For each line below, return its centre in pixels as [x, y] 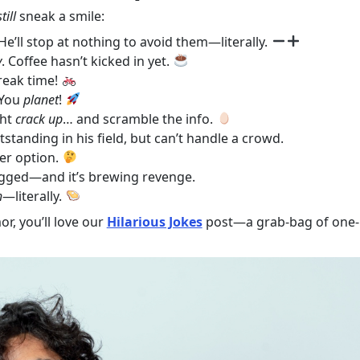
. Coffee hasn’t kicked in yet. [88, 61]
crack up [39, 119]
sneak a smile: [61, 16]
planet [41, 99]
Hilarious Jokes [154, 221]
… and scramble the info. [140, 119]
